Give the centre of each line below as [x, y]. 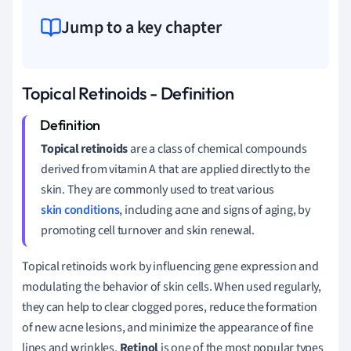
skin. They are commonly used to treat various [158, 189]
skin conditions [80, 210]
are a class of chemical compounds [217, 148]
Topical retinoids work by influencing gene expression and [170, 266]
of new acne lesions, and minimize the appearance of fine [168, 327]
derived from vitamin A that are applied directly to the [175, 169]
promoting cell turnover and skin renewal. [148, 230]
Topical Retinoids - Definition [128, 93]
